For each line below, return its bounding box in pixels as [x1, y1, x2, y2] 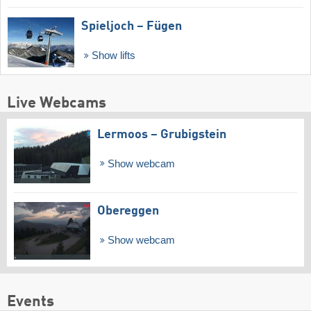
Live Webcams [7, 95, 106, 111]
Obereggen [97, 205, 159, 218]
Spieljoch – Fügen [81, 19, 182, 33]
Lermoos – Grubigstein [97, 128, 226, 141]
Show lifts [88, 49, 135, 61]
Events [7, 294, 54, 310]
